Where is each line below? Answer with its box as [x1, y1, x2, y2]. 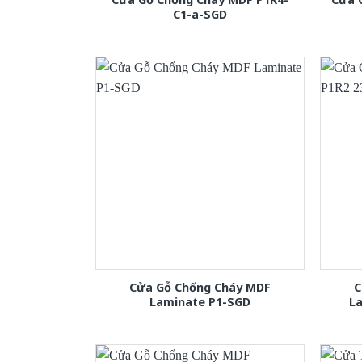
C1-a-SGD [172, 6, 227, 23]
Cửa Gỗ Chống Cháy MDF [128, 280, 271, 296]
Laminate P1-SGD [149, 294, 250, 310]
